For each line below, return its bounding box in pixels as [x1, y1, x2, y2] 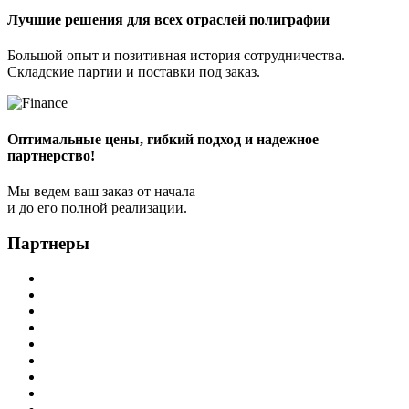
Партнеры [7, 233, 89, 253]
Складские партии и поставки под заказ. [7, 64, 260, 80]
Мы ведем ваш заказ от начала [7, 183, 195, 199]
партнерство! [7, 147, 95, 163]
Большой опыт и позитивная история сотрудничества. [7, 47, 345, 64]
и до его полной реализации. [7, 199, 187, 215]
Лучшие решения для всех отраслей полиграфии [7, 12, 330, 28]
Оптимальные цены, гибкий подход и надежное [7, 131, 319, 147]
